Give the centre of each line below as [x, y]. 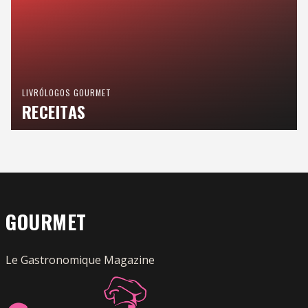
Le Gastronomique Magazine [80, 260]
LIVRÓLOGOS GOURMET [67, 92]
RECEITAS [54, 112]
